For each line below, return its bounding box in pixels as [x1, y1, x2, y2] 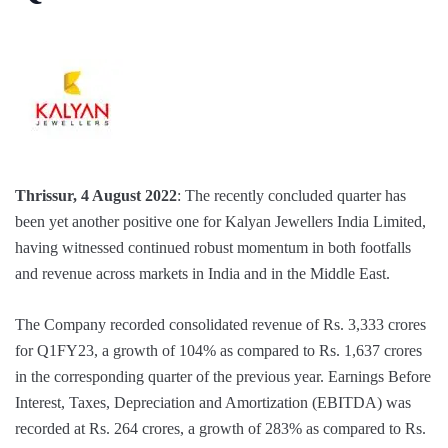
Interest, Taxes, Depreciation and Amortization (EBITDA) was [15, 394, 411, 411]
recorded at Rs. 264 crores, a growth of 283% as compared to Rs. [15, 420, 426, 437]
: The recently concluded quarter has [177, 187, 406, 204]
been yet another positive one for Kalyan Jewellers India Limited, [15, 213, 426, 230]
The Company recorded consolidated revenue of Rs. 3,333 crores [15, 316, 426, 333]
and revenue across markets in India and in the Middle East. [15, 265, 390, 282]
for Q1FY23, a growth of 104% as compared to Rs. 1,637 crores [15, 342, 422, 359]
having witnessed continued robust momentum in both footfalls [15, 239, 411, 256]
